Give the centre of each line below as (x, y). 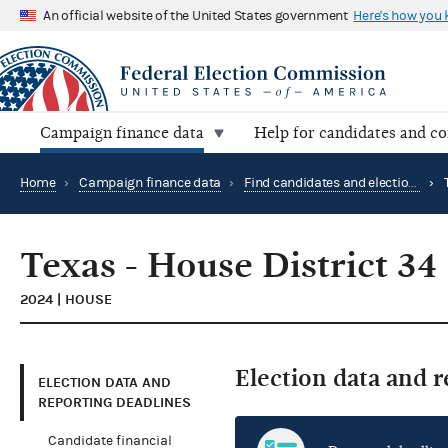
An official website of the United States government (195, 15)
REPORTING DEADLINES (114, 402)
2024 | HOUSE (66, 300)
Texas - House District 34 (228, 266)
